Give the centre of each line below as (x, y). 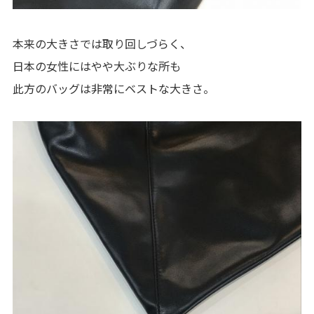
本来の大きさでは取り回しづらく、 (102, 43)
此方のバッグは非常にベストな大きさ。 (113, 88)
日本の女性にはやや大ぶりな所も (96, 66)
